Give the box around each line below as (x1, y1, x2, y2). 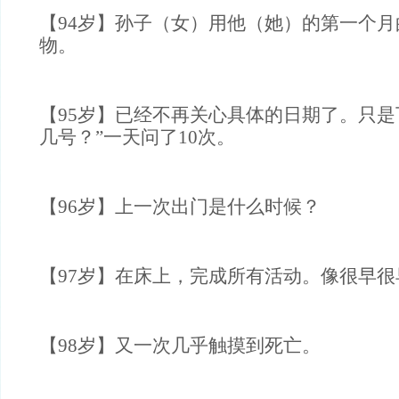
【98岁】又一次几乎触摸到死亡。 (39, 336, 321, 355)
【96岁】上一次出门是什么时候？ (39, 197, 321, 216)
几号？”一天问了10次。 (39, 127, 235, 147)
